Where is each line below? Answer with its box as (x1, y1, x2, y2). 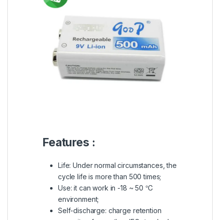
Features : (42, 136, 95, 150)
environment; (58, 195, 99, 204)
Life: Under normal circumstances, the (58, 161, 177, 170)
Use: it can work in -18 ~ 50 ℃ (58, 184, 154, 192)
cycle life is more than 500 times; (58, 172, 162, 181)
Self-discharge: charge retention (58, 206, 162, 215)
